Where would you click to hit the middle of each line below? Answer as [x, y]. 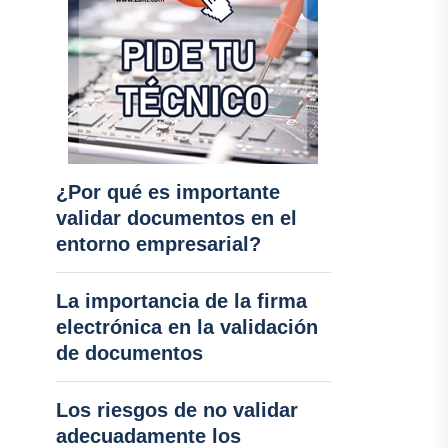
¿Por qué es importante [167, 192]
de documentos [129, 353]
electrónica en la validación [186, 327]
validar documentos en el [176, 218]
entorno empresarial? [158, 244]
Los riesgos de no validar [176, 410]
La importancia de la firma [181, 301]
